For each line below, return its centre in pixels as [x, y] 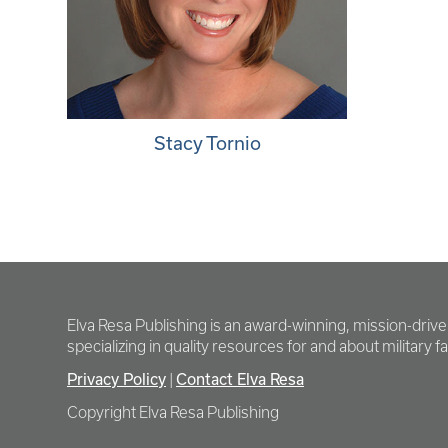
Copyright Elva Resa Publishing [173, 412]
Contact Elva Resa [240, 379]
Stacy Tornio [207, 143]
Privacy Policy [116, 379]
